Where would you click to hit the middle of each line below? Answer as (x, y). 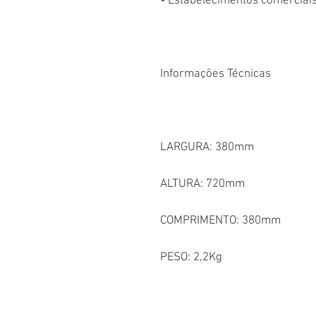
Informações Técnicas (217, 74)
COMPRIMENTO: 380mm (220, 221)
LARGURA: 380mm (207, 147)
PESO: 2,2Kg (191, 257)
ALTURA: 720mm (202, 184)
